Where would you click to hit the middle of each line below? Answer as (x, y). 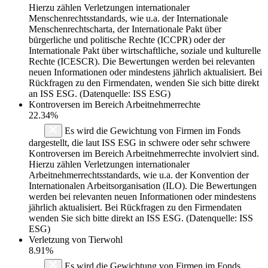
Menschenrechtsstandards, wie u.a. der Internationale (128, 18)
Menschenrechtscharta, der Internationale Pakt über (125, 29)
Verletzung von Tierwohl (76, 239)
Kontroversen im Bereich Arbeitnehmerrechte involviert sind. (144, 153)
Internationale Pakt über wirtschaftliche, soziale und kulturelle (145, 50)
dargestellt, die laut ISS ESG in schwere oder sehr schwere (139, 142)
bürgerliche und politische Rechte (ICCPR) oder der (127, 39)
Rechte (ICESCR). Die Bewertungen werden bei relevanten (142, 61)
